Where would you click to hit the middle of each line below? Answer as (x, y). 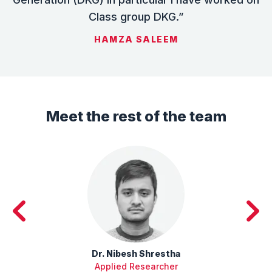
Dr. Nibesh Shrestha (136, 254)
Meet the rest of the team (136, 117)
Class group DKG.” (136, 17)
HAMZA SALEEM (136, 39)
